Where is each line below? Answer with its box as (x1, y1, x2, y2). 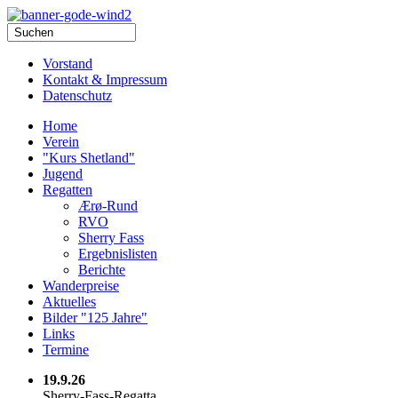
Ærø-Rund (78, 198, 138, 213)
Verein (43, 134, 79, 149)
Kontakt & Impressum (43, 72, 167, 87)
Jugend (43, 166, 83, 181)
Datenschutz (43, 88, 112, 103)
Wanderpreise (43, 278, 119, 293)
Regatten (43, 182, 92, 197)
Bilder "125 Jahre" (43, 310, 147, 325)
